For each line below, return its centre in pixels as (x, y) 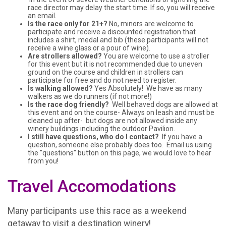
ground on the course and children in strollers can (105, 72)
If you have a (181, 137)
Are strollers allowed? (66, 56)
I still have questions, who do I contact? (93, 137)
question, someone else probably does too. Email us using (120, 145)
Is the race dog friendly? (68, 105)
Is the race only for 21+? (68, 24)
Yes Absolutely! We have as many (148, 89)
